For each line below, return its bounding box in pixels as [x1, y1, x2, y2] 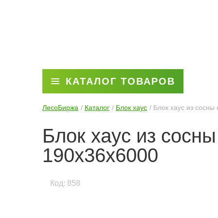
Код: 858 [50, 179, 80, 187]
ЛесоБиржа [42, 104, 78, 111]
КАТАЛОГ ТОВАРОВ [65, 76, 175, 87]
